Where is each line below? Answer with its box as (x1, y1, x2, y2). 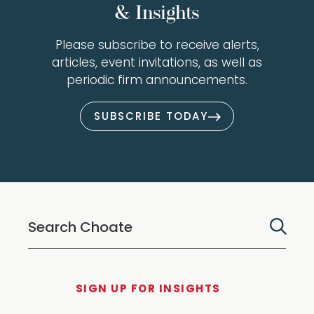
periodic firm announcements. (67, 75, 247, 87)
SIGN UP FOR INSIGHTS (75, 285, 221, 295)
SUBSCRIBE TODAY (94, 111, 209, 123)
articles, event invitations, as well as (52, 57, 262, 69)
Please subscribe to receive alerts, (55, 40, 259, 52)
